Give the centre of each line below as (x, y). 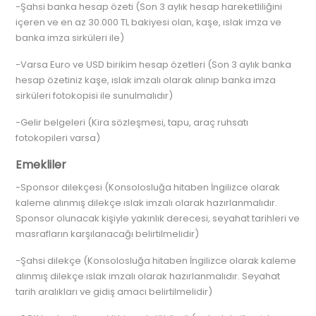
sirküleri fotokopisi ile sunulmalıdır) (95, 96)
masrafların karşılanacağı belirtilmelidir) (108, 234)
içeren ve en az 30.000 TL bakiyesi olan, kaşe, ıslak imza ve (149, 22)
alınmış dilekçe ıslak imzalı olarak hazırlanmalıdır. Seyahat (148, 276)
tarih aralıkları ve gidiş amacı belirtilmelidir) (114, 292)
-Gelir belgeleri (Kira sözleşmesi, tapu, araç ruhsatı (132, 122)
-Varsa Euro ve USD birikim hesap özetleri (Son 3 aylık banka (154, 65)
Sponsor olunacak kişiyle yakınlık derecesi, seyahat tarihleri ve (158, 218)
